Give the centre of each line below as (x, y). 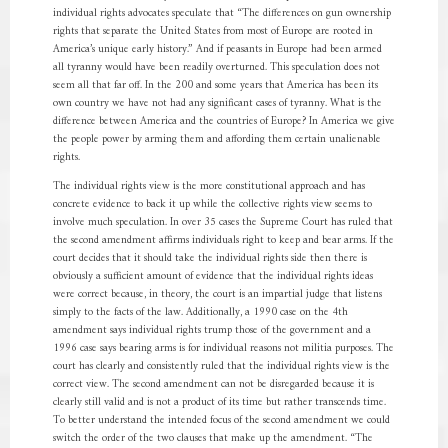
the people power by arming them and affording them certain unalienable (216, 139)
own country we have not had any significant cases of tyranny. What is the (217, 103)
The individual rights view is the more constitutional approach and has (208, 186)
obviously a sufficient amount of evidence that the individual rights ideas (212, 276)
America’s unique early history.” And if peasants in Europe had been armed (217, 49)
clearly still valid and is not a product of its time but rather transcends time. (219, 402)
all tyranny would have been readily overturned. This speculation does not (216, 67)
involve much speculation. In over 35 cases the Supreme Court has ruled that (222, 222)
